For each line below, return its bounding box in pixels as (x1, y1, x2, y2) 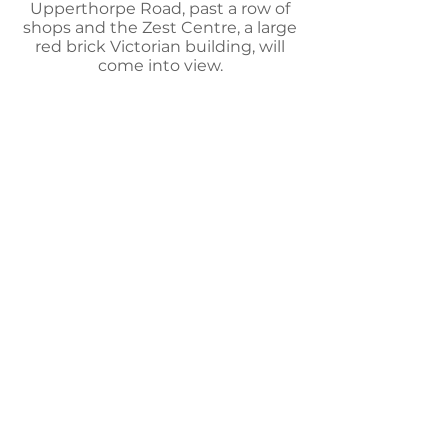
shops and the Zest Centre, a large (23, 18, 297, 37)
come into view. (97, 56, 223, 75)
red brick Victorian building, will (35, 37, 285, 56)
